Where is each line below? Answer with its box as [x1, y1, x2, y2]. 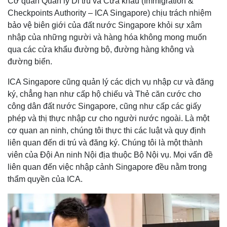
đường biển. [8, 57, 54, 66]
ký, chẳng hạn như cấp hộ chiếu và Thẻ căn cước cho [8, 89, 201, 98]
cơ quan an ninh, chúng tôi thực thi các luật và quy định [8, 126, 206, 135]
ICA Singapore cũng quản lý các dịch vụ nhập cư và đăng [8, 77, 214, 86]
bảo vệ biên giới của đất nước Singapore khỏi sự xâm [8, 20, 202, 29]
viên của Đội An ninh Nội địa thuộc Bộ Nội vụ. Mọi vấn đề [8, 150, 213, 159]
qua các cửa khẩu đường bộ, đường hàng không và [8, 45, 194, 54]
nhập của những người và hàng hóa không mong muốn [8, 32, 207, 42]
